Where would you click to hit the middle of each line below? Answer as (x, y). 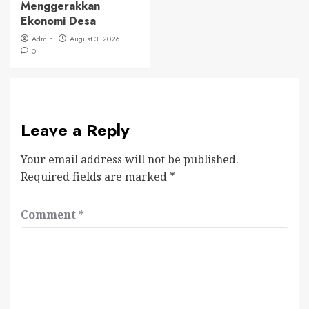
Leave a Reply (75, 130)
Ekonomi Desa (58, 21)
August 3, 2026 (95, 38)
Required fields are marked (95, 176)
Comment (50, 214)
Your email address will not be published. (130, 159)
